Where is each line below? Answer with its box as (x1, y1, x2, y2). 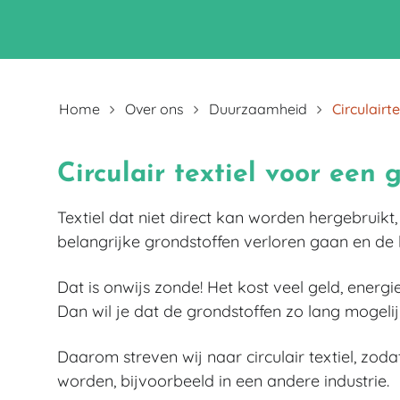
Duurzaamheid (209, 100, 307, 118)
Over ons (125, 100, 184, 118)
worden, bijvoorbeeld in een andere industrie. (57, 371, 394, 391)
